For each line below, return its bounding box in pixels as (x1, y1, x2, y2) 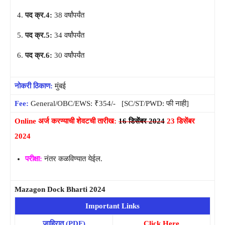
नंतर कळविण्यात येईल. (42, 154, 102, 163)
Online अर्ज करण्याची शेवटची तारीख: (15, 117, 119, 125)
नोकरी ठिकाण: (15, 81, 53, 90)
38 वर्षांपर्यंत (54, 11, 84, 19)
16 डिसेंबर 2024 (119, 117, 165, 125)
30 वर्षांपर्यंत (54, 51, 84, 59)
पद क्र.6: (25, 51, 54, 59)
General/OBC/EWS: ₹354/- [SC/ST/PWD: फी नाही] (31, 99, 189, 107)
